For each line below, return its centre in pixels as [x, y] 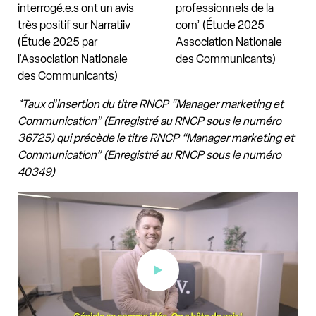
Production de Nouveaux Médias [97, 217]
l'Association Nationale [73, 59]
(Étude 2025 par [57, 42]
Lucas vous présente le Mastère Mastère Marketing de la [155, 200]
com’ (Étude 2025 [220, 25]
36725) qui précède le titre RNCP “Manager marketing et [156, 138]
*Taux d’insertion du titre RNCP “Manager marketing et [151, 104]
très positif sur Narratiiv [74, 25]
